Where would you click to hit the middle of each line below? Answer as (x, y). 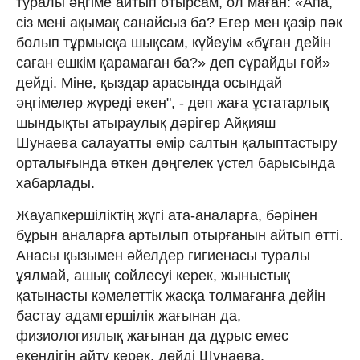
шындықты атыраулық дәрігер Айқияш (146, 123)
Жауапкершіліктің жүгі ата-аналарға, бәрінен (167, 215)
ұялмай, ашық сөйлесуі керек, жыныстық (153, 275)
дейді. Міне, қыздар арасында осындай (149, 82)
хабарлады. (55, 183)
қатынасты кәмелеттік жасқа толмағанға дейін (171, 295)
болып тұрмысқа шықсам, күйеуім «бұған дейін (174, 42)
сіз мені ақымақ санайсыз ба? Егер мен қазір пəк (179, 22)
